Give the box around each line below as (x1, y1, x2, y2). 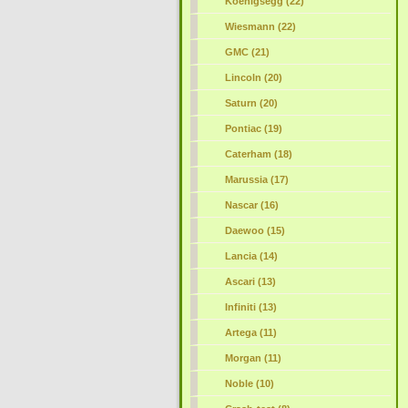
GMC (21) (224, 46, 270, 57)
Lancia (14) (224, 250, 278, 261)
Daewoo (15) (224, 225, 285, 236)
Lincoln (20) (224, 72, 282, 83)
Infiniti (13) (224, 301, 277, 312)
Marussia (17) (224, 174, 289, 185)
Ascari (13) (224, 276, 276, 287)
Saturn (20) (224, 97, 278, 108)
